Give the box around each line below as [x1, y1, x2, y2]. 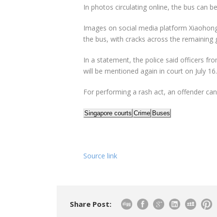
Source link [83, 151, 117, 161]
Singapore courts [84, 109, 132, 117]
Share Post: [70, 199, 111, 209]
